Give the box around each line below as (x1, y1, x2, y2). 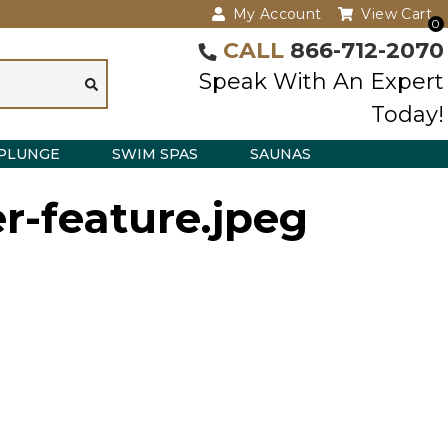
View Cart (361, 5, 432, 23)
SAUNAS (250, 144, 311, 163)
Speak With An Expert (199, 67, 444, 95)
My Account (232, 5, 322, 23)
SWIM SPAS (112, 144, 198, 163)
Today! (371, 100, 444, 128)
